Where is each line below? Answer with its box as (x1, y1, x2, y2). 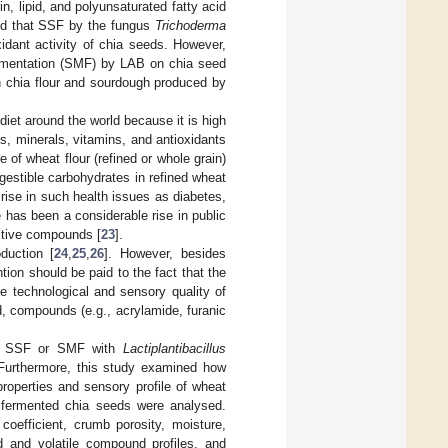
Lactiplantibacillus (123, 340, 226, 356)
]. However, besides (104, 245, 227, 261)
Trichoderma (155, 17, 227, 33)
